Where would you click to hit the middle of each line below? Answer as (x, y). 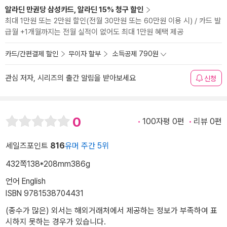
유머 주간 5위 (87, 146)
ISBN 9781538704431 (45, 194)
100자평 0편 (163, 121)
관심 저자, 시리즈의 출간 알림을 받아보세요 (70, 78)
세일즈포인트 (28, 146)
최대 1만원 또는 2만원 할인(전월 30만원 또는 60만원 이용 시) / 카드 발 (113, 21)
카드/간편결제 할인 (32, 54)
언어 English (26, 181)
